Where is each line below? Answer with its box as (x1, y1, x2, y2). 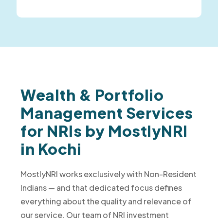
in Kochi (20, 139, 82, 159)
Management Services (20, 103, 193, 123)
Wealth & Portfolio (20, 85, 164, 105)
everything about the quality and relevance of (20, 196, 192, 207)
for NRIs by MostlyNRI (20, 121, 188, 141)
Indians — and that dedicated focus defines (20, 182, 182, 193)
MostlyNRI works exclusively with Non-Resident (20, 169, 197, 180)
